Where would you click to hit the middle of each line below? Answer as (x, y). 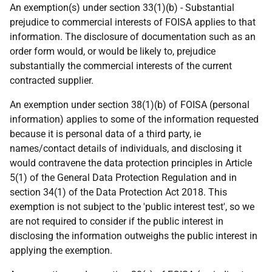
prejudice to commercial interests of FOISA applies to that (133, 22)
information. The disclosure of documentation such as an (133, 37)
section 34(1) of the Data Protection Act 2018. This (118, 192)
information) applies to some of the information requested (134, 119)
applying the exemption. (61, 250)
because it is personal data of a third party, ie (105, 134)
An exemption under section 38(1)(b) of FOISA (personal (130, 105)
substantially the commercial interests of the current (121, 66)
